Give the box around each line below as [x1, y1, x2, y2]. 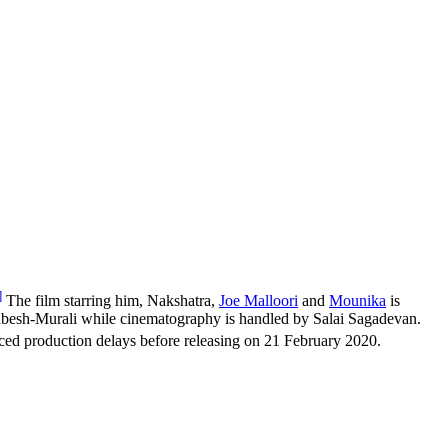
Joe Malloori [219, 292, 298, 310]
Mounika [329, 292, 386, 310]
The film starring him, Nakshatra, [2, 292, 219, 310]
